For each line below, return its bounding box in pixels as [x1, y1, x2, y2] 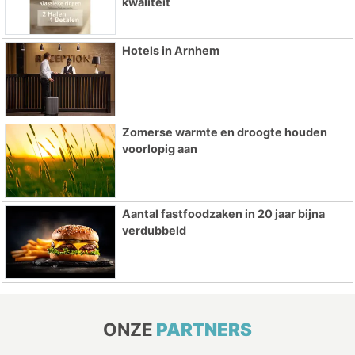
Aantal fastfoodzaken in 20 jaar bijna [121, 206, 325, 220]
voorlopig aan [121, 141, 197, 155]
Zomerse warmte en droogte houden [121, 124, 327, 139]
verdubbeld [121, 223, 186, 237]
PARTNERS [156, 319, 252, 341]
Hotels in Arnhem [121, 43, 219, 57]
